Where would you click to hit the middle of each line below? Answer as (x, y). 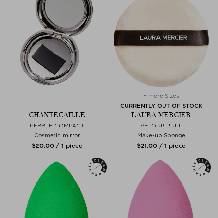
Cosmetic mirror (57, 135)
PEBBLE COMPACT (57, 125)
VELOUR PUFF (161, 125)
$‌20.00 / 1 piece (57, 145)
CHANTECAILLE (57, 115)
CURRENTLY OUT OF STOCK (161, 105)
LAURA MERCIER (161, 115)
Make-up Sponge (161, 135)
